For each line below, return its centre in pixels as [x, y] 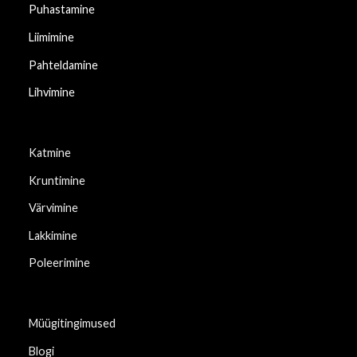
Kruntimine [57, 180]
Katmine [49, 152]
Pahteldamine [63, 65]
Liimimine [51, 37]
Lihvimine [51, 92]
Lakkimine [53, 235]
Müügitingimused [72, 324]
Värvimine [53, 208]
